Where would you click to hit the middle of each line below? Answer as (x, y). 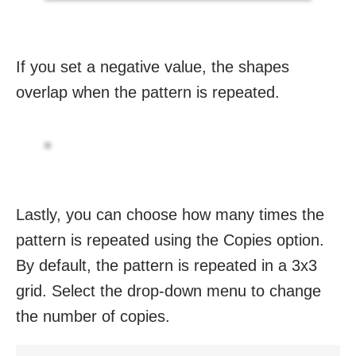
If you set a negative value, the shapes (153, 66)
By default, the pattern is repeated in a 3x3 (166, 265)
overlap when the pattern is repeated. (148, 92)
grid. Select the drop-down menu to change (168, 290)
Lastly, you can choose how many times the (170, 214)
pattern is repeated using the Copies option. (170, 240)
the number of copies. (93, 316)
